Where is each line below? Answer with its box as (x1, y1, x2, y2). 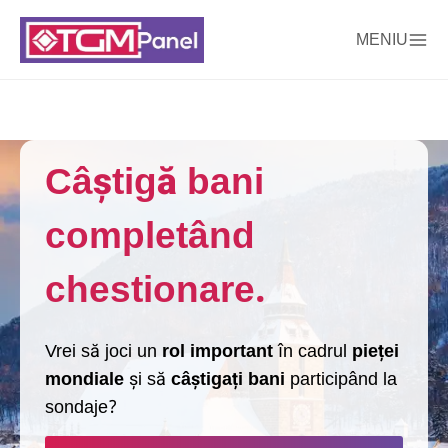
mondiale (45, 360, 124, 398)
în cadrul (273, 332, 352, 370)
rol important (162, 332, 273, 370)
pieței (352, 332, 399, 370)
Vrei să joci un (45, 332, 162, 370)
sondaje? (45, 388, 117, 426)
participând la (285, 360, 397, 398)
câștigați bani (171, 360, 285, 398)
